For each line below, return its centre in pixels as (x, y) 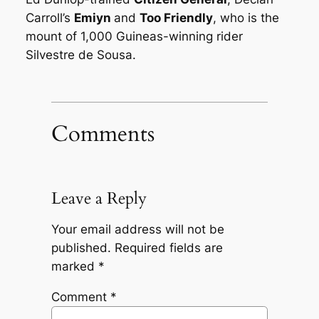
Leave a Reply (99, 198)
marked (74, 266)
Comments (103, 134)
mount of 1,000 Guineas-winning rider (134, 37)
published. (81, 247)
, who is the (246, 18)
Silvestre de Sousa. (80, 55)
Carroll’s (49, 18)
